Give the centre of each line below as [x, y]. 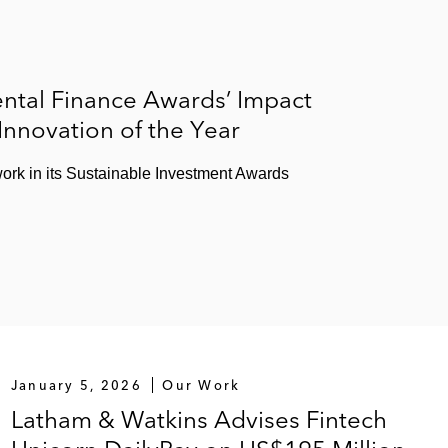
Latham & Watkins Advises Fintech [198, 419]
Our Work [201, 385]
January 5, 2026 [76, 385]
